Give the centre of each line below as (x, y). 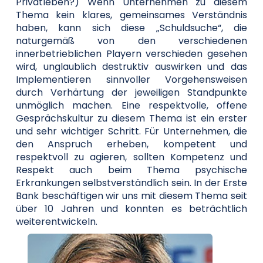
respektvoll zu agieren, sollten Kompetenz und (131, 157)
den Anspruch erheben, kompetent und (131, 144)
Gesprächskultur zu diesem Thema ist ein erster (131, 118)
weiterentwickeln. (56, 221)
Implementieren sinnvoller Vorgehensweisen (131, 79)
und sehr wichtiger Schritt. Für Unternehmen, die (131, 131)
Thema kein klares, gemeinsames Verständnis (131, 15)
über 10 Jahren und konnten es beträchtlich (131, 208)
